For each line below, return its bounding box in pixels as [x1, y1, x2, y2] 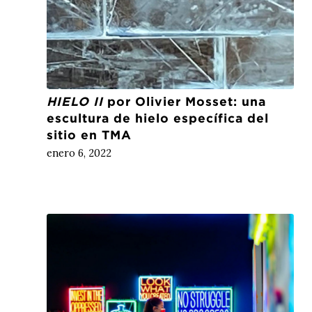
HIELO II [47, 94, 103, 108]
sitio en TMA [47, 127, 132, 141]
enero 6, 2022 [47, 146, 111, 159]
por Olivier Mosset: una [103, 94, 266, 108]
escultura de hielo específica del [47, 111, 269, 125]
